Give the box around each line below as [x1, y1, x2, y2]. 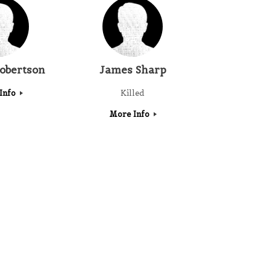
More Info [108, 109, 152, 120]
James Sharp [99, 63, 166, 77]
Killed [121, 88, 145, 99]
